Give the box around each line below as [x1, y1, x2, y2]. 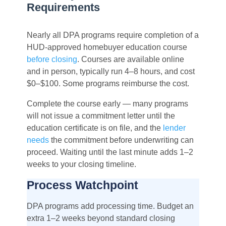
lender [162, 123, 186, 132]
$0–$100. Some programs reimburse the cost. [26, 79, 189, 88]
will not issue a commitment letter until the [26, 111, 175, 120]
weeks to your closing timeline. [26, 159, 136, 168]
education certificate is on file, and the [26, 123, 163, 132]
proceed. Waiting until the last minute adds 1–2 [26, 147, 193, 156]
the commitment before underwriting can [48, 135, 194, 144]
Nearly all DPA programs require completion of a [26, 30, 199, 39]
